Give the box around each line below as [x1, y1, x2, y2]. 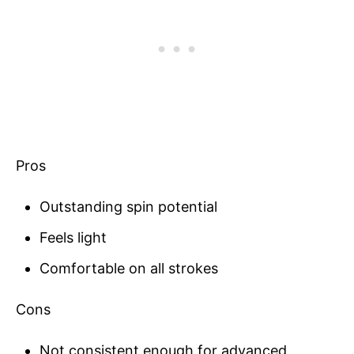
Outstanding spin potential [40, 198, 217, 216]
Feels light [40, 229, 107, 247]
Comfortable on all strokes [40, 260, 218, 277]
